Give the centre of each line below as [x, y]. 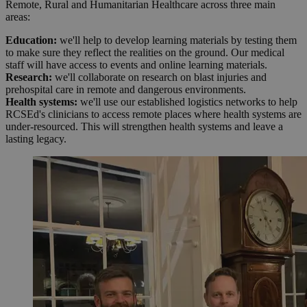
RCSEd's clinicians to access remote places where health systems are [153, 114]
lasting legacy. [36, 139]
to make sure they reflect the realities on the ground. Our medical [145, 53]
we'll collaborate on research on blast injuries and [159, 77]
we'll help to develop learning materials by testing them [177, 40]
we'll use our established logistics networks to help [187, 102]
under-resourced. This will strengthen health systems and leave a [144, 127]
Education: [31, 40]
